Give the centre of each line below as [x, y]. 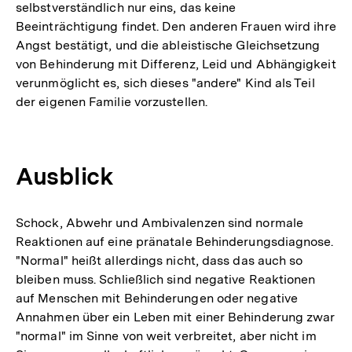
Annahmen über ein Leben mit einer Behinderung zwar [176, 317]
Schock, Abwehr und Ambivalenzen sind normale [159, 222]
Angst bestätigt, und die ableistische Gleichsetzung [168, 45]
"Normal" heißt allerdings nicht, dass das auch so [159, 260]
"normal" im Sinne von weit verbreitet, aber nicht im [166, 335]
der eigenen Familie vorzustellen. [112, 101]
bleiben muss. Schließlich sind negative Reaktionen [166, 279]
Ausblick [64, 176]
